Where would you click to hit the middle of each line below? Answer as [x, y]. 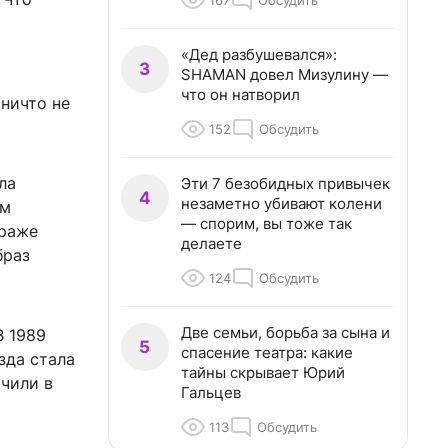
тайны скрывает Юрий [263, 372]
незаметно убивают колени [281, 203]
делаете [211, 243]
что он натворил [240, 94]
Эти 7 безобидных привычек [285, 183]
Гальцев [211, 392]
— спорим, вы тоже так [266, 223]
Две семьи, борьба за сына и [285, 332]
